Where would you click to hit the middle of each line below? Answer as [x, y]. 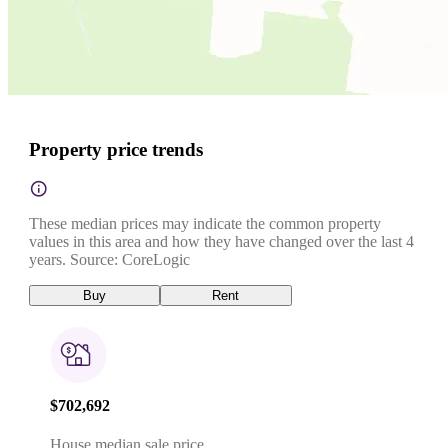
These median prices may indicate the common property [205, 223]
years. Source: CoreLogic [109, 259]
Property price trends [116, 149]
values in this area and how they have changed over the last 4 [221, 241]
